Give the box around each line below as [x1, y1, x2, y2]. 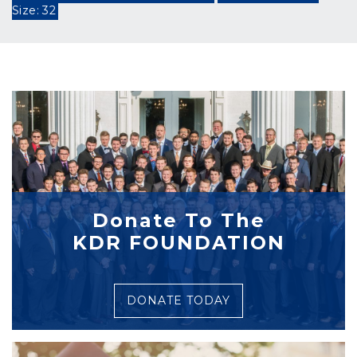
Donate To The [92, 209, 265, 232]
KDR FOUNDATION [72, 231, 285, 254]
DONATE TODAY [127, 293, 230, 308]
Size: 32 [12, 3, 57, 18]
